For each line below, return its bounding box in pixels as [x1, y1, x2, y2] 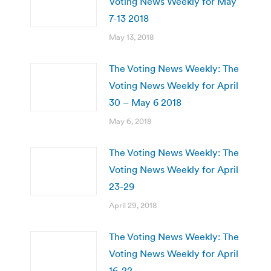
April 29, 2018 [109, 200, 157, 211]
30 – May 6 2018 [109, 96, 181, 108]
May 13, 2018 [109, 31, 154, 42]
